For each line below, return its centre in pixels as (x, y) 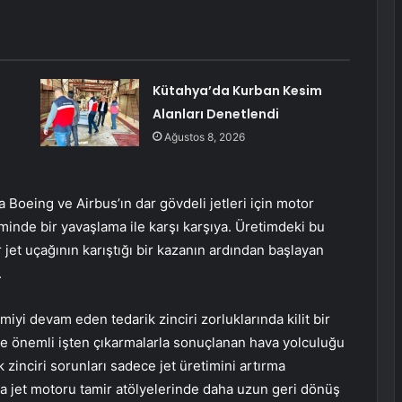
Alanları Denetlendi (215, 114)
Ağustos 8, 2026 (204, 137)
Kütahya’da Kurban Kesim (237, 91)
